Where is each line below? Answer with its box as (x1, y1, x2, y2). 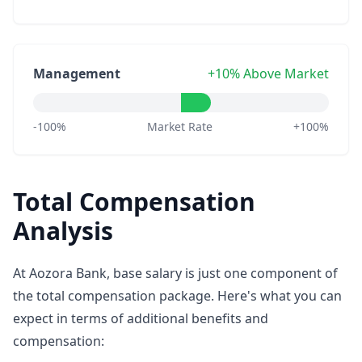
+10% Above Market (208, 65, 329, 82)
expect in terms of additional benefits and (13, 309, 268, 327)
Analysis (13, 214, 113, 247)
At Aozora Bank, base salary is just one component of (13, 264, 338, 282)
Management (33, 65, 120, 82)
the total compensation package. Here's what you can (13, 287, 342, 305)
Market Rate (147, 119, 213, 134)
